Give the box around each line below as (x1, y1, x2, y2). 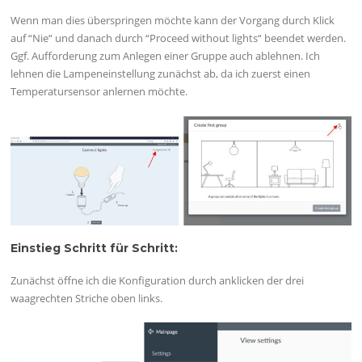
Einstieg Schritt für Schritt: (11, 240, 179, 255)
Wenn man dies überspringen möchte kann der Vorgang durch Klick (11, 13, 335, 28)
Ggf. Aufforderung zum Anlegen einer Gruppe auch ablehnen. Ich (11, 48, 321, 64)
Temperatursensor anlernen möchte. (11, 84, 188, 99)
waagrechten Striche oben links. (11, 290, 163, 305)
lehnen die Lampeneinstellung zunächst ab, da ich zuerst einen (11, 66, 311, 82)
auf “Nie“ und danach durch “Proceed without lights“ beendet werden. (11, 31, 347, 46)
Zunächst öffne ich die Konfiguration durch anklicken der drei (11, 272, 305, 288)
